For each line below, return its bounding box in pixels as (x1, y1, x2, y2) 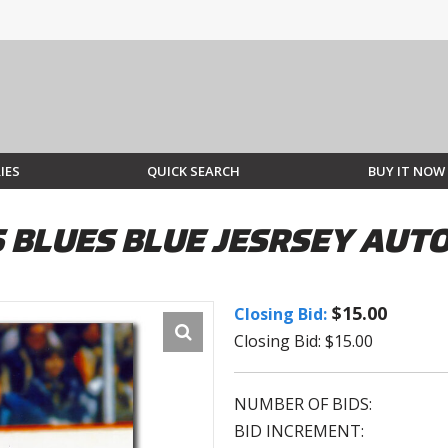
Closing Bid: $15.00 (234, 330, 373, 353)
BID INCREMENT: (234, 420, 364, 443)
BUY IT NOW (367, 162, 445, 181)
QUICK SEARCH (147, 162, 241, 181)
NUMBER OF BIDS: (234, 393, 372, 416)
